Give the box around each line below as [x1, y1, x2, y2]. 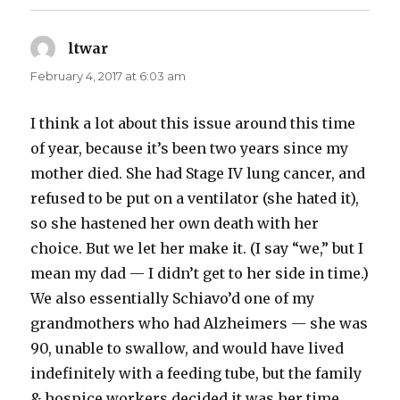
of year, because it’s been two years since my [30, 139, 349, 158]
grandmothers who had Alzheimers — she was [30, 314, 369, 333]
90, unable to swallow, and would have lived [30, 339, 345, 358]
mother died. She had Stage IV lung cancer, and [30, 164, 366, 183]
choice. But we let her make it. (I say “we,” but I [30, 239, 364, 258]
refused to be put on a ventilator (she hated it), [30, 189, 360, 208]
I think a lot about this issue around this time [30, 114, 356, 133]
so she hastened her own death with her [30, 214, 320, 233]
